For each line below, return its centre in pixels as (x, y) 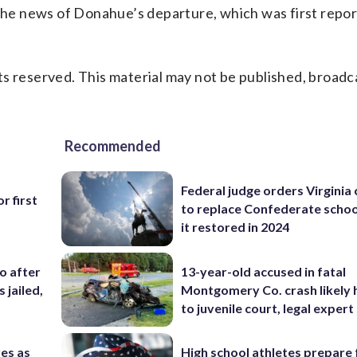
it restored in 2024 (235, 227)
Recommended (113, 146)
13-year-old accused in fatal (264, 271)
